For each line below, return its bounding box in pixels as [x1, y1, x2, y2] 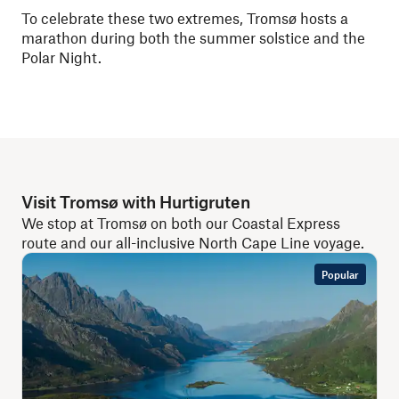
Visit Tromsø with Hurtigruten [21, 191, 250, 212]
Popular [322, 267, 359, 281]
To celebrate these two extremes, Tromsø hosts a [21, 8, 348, 27]
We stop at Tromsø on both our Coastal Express [21, 213, 340, 232]
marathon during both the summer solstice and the [21, 28, 365, 46]
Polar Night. [21, 47, 102, 66]
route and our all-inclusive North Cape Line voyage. [21, 232, 364, 251]
